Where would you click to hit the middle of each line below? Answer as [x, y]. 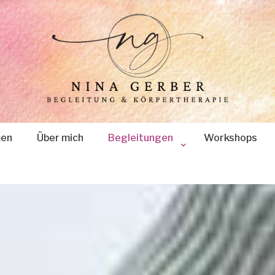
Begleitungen [141, 138]
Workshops [230, 138]
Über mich [60, 138]
